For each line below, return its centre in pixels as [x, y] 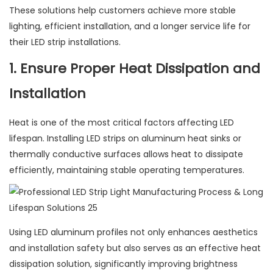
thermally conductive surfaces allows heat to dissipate [126, 154]
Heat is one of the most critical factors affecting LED [122, 123]
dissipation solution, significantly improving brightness [123, 264]
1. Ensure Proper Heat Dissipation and [135, 69]
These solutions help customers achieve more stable [122, 11]
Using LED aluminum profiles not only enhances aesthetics [133, 232]
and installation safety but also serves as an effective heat [135, 248]
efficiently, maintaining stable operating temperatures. [127, 170]
